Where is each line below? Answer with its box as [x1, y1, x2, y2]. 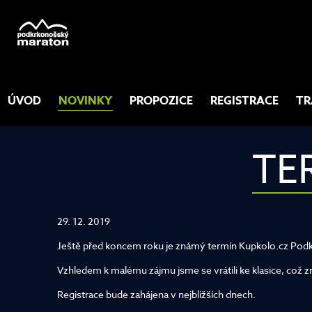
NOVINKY [58, 93, 112, 109]
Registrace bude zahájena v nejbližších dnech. [57, 288, 256, 301]
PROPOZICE [130, 93, 193, 109]
